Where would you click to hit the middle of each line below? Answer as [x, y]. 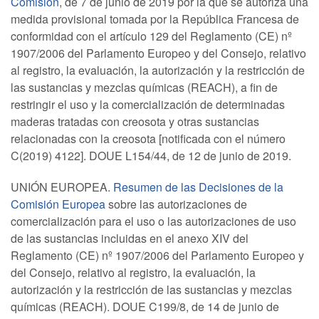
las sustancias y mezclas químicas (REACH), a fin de [144, 87]
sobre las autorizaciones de [178, 204]
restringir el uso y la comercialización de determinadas [148, 104]
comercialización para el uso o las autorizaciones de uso [153, 221]
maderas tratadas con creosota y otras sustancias [135, 121]
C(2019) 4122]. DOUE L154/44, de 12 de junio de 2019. [152, 156]
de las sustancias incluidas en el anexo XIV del [130, 238]
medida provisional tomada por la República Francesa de [155, 19]
